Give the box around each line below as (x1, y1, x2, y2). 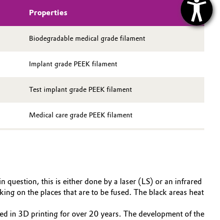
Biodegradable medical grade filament (29, 34, 145, 43)
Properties (29, 8, 67, 17)
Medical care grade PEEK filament (29, 111, 133, 119)
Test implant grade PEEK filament (29, 85, 132, 94)
